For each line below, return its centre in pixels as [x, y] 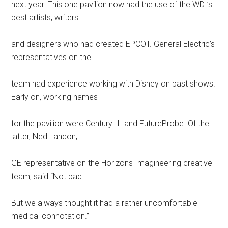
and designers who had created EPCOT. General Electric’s [113, 44]
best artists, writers [45, 17]
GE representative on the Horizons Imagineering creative [112, 163]
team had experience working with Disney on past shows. [113, 83]
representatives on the [51, 57]
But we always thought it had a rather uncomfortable [105, 203]
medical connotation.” [50, 216]
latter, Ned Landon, [45, 136]
